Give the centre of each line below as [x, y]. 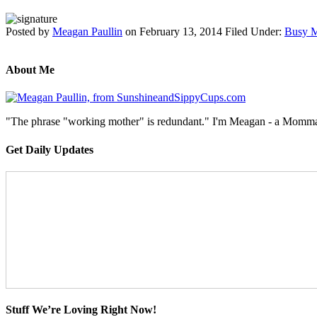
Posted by [29, 31]
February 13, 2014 [181, 31]
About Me [30, 70]
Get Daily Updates [50, 149]
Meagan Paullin [87, 31]
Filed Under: [255, 31]
